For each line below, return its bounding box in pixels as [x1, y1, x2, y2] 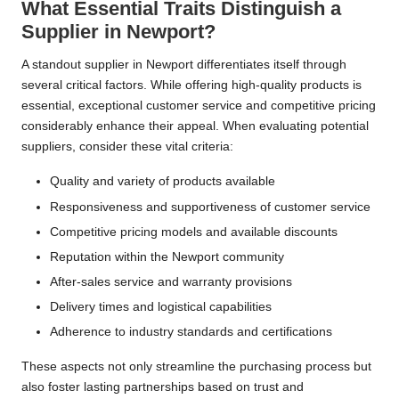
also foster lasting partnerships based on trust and [21, 380, 304, 395]
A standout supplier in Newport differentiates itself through [21, 58, 346, 72]
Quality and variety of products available [50, 175, 275, 189]
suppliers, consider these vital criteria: [21, 140, 233, 154]
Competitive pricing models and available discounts [50, 224, 338, 239]
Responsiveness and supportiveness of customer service [50, 199, 370, 214]
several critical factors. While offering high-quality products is [21, 78, 362, 93]
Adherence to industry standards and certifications [50, 325, 332, 339]
